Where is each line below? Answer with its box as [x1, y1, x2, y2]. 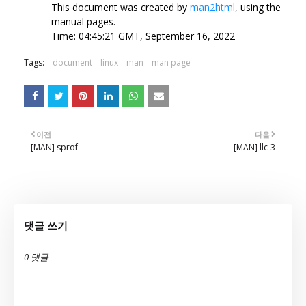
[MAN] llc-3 [234, 141, 275, 153]
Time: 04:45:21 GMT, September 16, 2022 [51, 29, 235, 42]
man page [152, 56, 191, 68]
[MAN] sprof [31, 141, 78, 153]
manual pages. [51, 14, 115, 28]
